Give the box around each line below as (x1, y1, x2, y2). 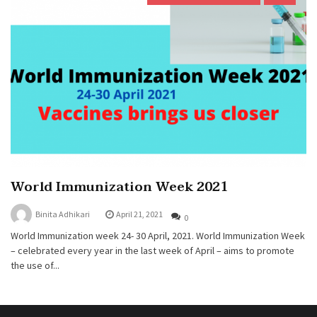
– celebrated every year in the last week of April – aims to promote (11, 243, 294, 257)
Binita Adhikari (35, 208, 90, 219)
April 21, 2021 (116, 208, 163, 219)
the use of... (11, 258, 59, 272)
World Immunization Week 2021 (11, 175, 228, 198)
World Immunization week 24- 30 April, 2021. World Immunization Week (11, 229, 305, 242)
